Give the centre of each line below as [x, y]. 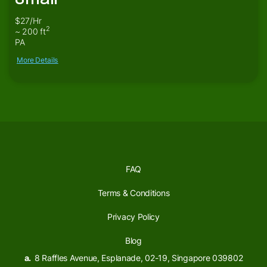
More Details [38, 60]
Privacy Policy [133, 216]
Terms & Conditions [133, 193]
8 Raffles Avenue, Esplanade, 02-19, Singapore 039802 [138, 257]
